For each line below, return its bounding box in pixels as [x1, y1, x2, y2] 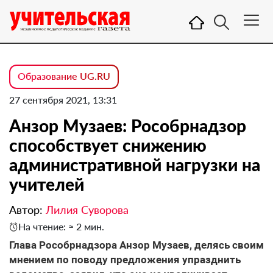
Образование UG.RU [18, 70, 110, 82]
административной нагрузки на [9, 154, 260, 175]
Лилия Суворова [46, 203, 129, 216]
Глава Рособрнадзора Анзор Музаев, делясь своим [9, 239, 264, 251]
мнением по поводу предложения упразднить [9, 253, 241, 266]
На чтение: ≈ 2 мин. [18, 221, 104, 232]
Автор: [9, 203, 46, 216]
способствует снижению [9, 135, 207, 155]
